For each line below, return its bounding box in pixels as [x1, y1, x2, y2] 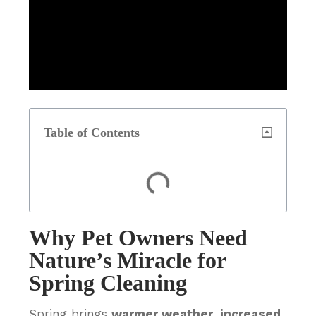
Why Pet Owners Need [29, 224, 248, 250]
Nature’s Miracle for [29, 247, 226, 273]
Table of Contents [44, 125, 140, 140]
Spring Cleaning [29, 269, 187, 296]
